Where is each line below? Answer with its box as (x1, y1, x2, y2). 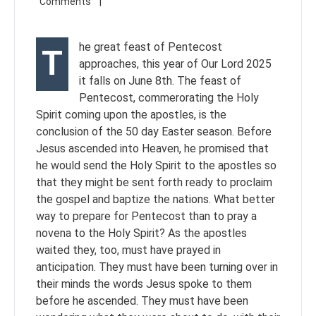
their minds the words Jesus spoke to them (36, 276, 252, 291)
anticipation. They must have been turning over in (36, 260, 278, 274)
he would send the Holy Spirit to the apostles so (36, 158, 276, 172)
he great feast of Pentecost (79, 39, 222, 54)
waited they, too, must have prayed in (36, 243, 221, 257)
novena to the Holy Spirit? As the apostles (36, 226, 247, 240)
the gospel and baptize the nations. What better (36, 192, 275, 206)
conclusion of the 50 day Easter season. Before (36, 124, 272, 138)
